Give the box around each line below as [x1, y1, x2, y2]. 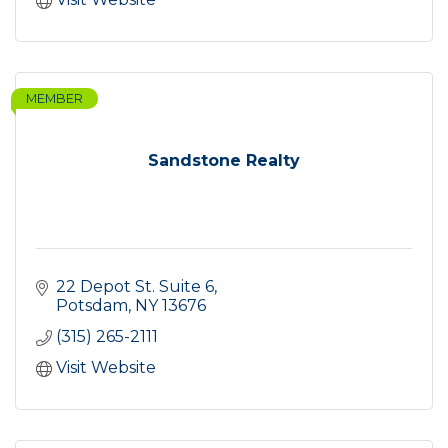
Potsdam [56, 296, 128, 316]
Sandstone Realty [148, 151, 300, 171]
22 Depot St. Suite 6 [56, 277, 214, 297]
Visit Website [56, 358, 156, 378]
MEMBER [26, 91, 83, 107]
